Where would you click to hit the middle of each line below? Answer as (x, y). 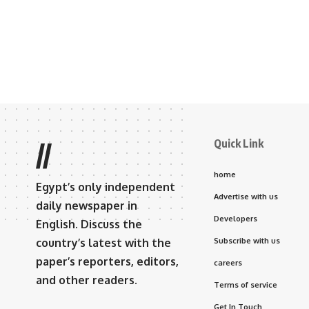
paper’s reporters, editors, (107, 261)
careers (228, 262)
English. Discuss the (89, 224)
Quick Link (239, 143)
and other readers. (87, 280)
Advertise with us (246, 196)
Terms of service (246, 285)
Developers (236, 218)
